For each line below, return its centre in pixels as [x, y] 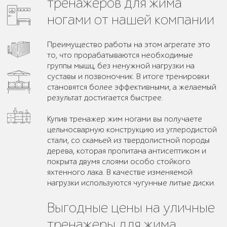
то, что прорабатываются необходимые [120, 55]
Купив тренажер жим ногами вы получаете [125, 119]
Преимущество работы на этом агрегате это [129, 45]
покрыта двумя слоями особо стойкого [119, 162]
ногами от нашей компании [131, 20]
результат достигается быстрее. [105, 98]
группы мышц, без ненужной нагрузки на [121, 66]
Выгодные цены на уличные [131, 207]
